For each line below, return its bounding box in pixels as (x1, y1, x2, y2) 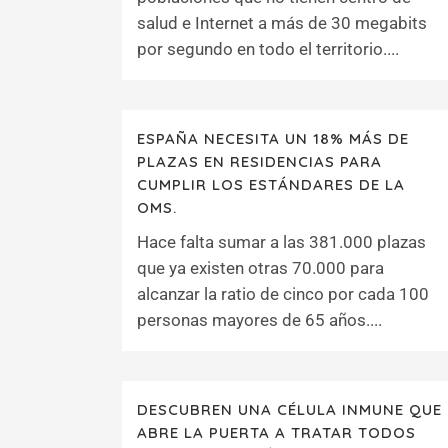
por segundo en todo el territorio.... (137, 39, 399, 59)
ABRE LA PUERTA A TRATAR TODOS (137, 423, 416, 442)
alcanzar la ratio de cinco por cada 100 (137, 284, 429, 304)
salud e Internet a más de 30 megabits (137, 13, 427, 33)
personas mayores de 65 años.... (137, 310, 382, 330)
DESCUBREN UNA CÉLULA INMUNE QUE (137, 400, 442, 419)
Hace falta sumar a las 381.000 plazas (137, 232, 426, 252)
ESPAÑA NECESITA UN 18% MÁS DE (137, 129, 409, 148)
